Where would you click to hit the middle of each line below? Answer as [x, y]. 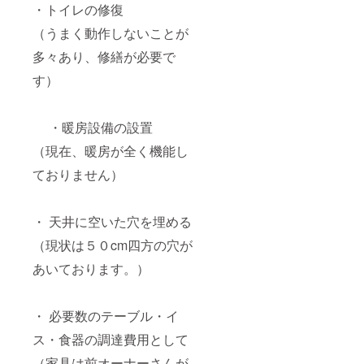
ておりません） [78, 174]
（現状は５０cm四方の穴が [113, 245]
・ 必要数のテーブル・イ [106, 315]
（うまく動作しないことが [110, 32]
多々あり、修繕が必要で [104, 56]
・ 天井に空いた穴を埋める [112, 221]
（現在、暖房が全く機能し [110, 150]
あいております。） [91, 268]
